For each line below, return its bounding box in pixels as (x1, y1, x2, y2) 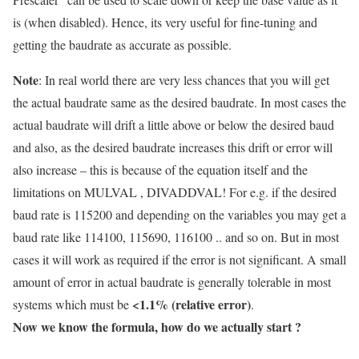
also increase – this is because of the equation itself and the (13, 161, 308, 179)
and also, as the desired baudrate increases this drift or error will (13, 139, 333, 156)
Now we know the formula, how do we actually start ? (13, 317, 301, 337)
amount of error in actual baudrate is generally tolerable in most (13, 273, 331, 291)
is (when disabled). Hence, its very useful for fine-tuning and (13, 14, 317, 31)
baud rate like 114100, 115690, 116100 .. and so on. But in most (13, 228, 339, 246)
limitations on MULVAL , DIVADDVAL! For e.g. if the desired (13, 184, 337, 201)
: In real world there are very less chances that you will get (38, 71, 329, 89)
